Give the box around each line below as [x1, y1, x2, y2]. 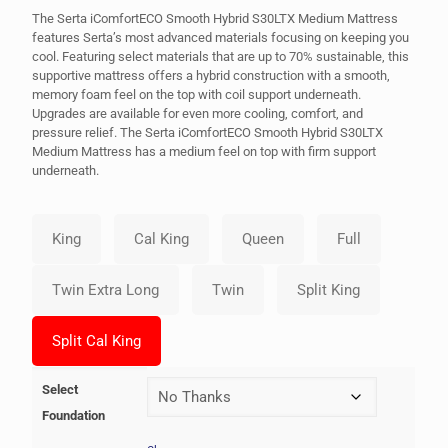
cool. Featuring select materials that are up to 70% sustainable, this [32, 48, 410, 64]
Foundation [42, 407, 106, 423]
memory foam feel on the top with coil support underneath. [32, 86, 362, 102]
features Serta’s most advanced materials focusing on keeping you [32, 29, 410, 45]
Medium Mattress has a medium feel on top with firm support [32, 143, 377, 159]
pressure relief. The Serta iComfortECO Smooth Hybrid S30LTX [32, 124, 384, 140]
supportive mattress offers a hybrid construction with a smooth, [32, 67, 391, 83]
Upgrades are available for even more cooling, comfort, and [32, 105, 364, 121]
